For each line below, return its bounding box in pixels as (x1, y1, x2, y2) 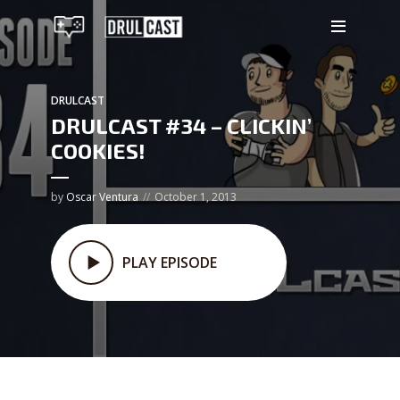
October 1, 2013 (154, 189, 237, 204)
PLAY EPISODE (122, 252, 217, 272)
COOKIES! (51, 137, 146, 163)
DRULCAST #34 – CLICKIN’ (51, 112, 312, 138)
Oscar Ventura (66, 189, 138, 204)
